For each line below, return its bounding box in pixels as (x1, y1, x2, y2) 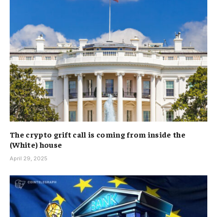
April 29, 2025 (10, 155, 47, 162)
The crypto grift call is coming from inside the (10, 129, 186, 139)
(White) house (10, 139, 62, 150)
